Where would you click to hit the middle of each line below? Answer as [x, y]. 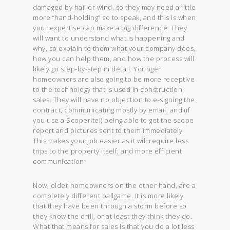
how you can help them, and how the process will [114, 58]
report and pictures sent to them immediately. [109, 130]
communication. [60, 161]
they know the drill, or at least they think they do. [113, 216]
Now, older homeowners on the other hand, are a [114, 185]
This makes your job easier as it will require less [111, 140]
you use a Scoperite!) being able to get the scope [113, 120]
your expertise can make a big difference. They [110, 27]
